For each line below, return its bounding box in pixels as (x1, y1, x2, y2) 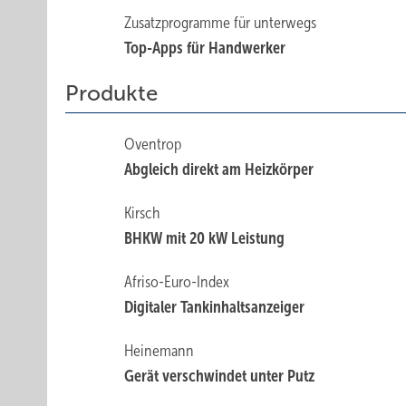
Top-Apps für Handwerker (124, 39, 286, 57)
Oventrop (124, 135, 182, 153)
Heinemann (124, 342, 195, 360)
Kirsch (124, 204, 161, 222)
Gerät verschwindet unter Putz (124, 367, 315, 385)
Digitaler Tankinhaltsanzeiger (124, 298, 305, 316)
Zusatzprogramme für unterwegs (124, 14, 317, 32)
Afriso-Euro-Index (124, 273, 230, 291)
